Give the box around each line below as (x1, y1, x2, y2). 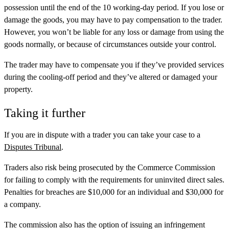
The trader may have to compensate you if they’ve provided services (4, 60, 224, 70)
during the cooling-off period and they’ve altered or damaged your (4, 73, 217, 82)
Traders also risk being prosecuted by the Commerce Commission (4, 163, 215, 172)
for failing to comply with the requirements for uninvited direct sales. (4, 175, 224, 185)
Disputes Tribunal (4, 143, 61, 152)
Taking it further (4, 106, 85, 120)
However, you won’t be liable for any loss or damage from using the (4, 28, 224, 37)
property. (4, 85, 33, 94)
